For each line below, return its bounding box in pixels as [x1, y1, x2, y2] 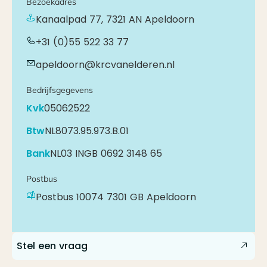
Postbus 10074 [36, 190, 104, 204]
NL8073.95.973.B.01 [45, 124, 129, 138]
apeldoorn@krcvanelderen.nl [36, 58, 175, 72]
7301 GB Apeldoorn [107, 190, 196, 204]
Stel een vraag [17, 238, 88, 253]
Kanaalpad [36, 13, 86, 27]
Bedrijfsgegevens [26, 85, 93, 96]
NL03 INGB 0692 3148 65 [50, 147, 162, 161]
